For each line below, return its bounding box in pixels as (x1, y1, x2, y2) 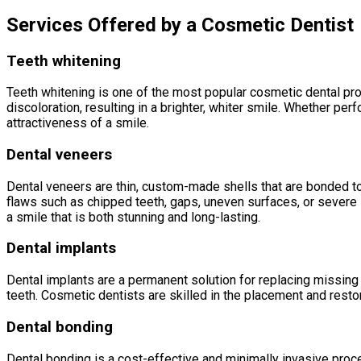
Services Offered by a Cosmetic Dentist (6, 13, 354, 36)
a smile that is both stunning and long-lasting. (6, 209, 260, 225)
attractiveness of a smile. (6, 115, 149, 131)
